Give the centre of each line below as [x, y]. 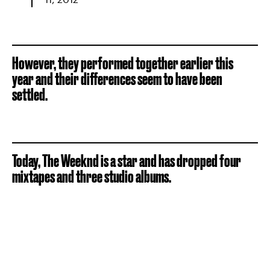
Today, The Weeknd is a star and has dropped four [127, 160]
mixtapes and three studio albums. [92, 176]
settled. [30, 94]
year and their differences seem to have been [117, 78]
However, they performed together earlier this [123, 63]
